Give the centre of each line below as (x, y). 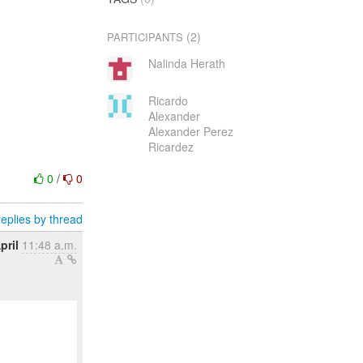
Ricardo (168, 100)
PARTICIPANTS (145, 37)
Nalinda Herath (186, 63)
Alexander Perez (190, 131)
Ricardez (171, 147)
